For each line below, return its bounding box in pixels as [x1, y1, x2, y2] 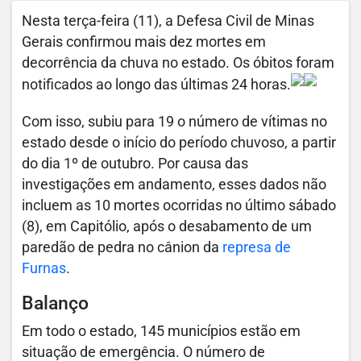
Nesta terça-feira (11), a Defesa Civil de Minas [22, 13, 314, 30]
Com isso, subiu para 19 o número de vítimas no [22, 114, 327, 131]
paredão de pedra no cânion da [22, 239, 222, 256]
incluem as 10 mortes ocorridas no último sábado [22, 197, 336, 214]
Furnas [22, 260, 66, 277]
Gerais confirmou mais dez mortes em [22, 34, 266, 51]
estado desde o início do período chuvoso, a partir [22, 135, 336, 151]
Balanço [22, 292, 89, 315]
